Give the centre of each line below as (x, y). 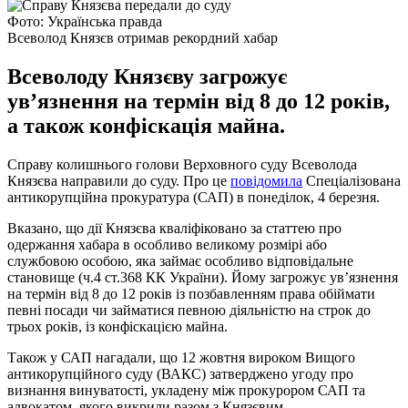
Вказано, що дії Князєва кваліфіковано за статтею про (174, 228)
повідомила (266, 180)
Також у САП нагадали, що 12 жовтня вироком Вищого (181, 357)
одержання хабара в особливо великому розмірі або (167, 244)
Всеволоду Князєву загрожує (147, 76)
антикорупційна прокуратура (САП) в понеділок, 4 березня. (194, 197)
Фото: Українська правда (85, 21)
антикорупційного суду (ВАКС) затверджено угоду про (180, 373)
